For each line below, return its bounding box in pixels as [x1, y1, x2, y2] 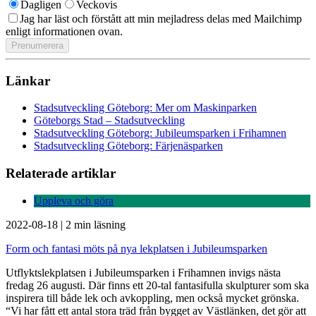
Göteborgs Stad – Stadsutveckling [34, 114, 185, 127]
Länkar [6, 73, 50, 88]
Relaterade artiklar [6, 166, 116, 181]
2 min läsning [66, 218, 126, 231]
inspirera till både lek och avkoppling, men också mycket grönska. [6, 291, 299, 304]
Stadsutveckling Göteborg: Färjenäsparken [34, 140, 223, 152]
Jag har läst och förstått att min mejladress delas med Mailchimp [20, 12, 302, 25]
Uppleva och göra [34, 194, 114, 207]
